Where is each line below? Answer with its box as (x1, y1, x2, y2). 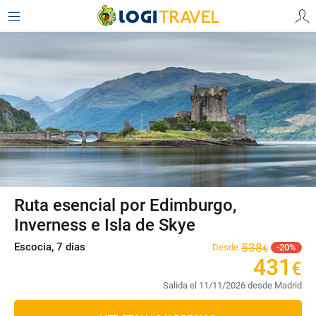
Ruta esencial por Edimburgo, (14, 195, 236, 215)
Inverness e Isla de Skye (14, 215, 195, 235)
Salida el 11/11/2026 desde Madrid (163, 280, 302, 291)
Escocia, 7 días (14, 241, 85, 253)
